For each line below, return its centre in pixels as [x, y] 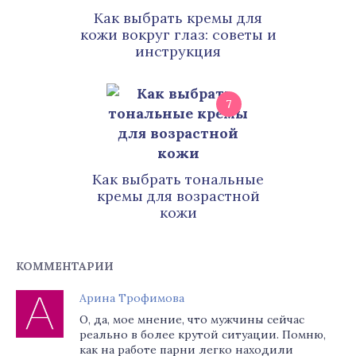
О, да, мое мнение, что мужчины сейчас [192, 319]
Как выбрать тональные [178, 179]
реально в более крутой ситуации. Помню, [203, 335]
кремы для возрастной [178, 196]
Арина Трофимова [132, 298]
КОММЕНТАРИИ [65, 266]
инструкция [178, 51]
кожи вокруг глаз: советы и [178, 35]
